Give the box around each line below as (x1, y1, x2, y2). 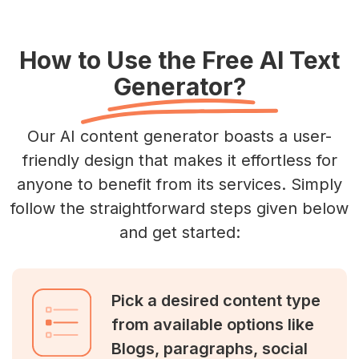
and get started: (119, 223, 240, 242)
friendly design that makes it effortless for (22, 151, 337, 170)
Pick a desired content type (111, 291, 321, 310)
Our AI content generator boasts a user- (27, 127, 332, 146)
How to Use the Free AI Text (19, 46, 340, 75)
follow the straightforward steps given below (10, 199, 349, 218)
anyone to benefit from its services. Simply (17, 175, 342, 194)
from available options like (111, 315, 314, 334)
